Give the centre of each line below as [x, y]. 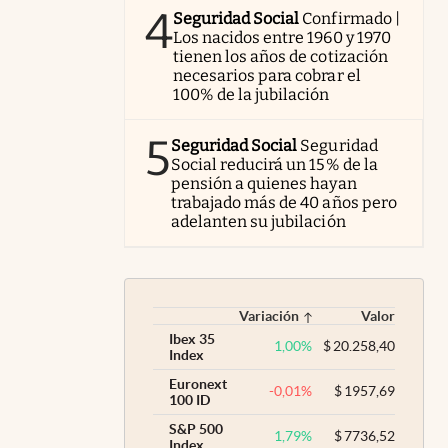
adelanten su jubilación [258, 221]
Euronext [198, 383]
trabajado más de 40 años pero [284, 202]
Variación [268, 315]
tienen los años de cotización [280, 56]
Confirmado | [351, 18]
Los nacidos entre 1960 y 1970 [282, 37]
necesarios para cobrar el [267, 75]
